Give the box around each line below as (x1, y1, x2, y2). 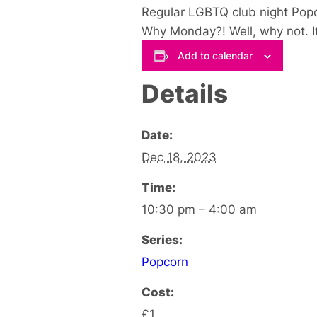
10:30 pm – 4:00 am (142, 201, 257, 217)
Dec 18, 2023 (142, 149, 217, 164)
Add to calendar (177, 49, 253, 62)
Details (142, 78, 228, 108)
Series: (142, 231, 183, 247)
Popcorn (142, 253, 188, 269)
